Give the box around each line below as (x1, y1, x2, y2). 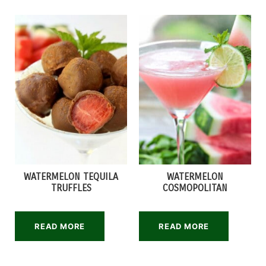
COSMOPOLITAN (163, 182, 227, 194)
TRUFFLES (50, 182, 91, 194)
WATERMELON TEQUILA (24, 171, 118, 182)
